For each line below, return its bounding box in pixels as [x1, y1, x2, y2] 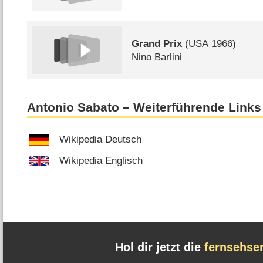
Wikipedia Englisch [59, 155, 143, 166]
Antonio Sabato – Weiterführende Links [27, 100, 262, 114]
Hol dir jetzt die [114, 241, 204, 254]
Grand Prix [131, 38, 183, 49]
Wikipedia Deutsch [59, 134, 142, 146]
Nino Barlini [131, 51, 183, 63]
